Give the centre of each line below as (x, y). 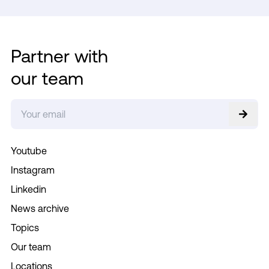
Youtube (29, 150)
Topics (25, 227)
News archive (40, 208)
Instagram (32, 170)
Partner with (59, 56)
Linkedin (28, 189)
